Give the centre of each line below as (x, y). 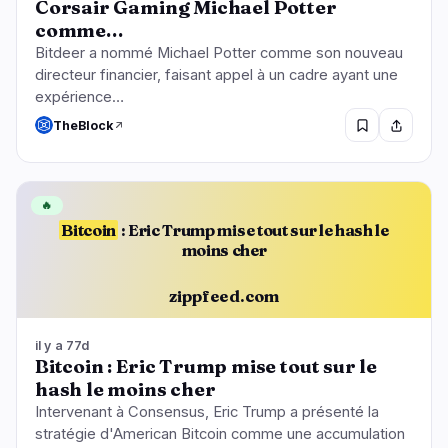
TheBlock (83, 125)
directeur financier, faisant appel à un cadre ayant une (216, 75)
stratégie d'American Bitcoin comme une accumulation (220, 433)
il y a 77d (62, 345)
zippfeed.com (224, 296)
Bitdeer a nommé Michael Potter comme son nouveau (219, 53)
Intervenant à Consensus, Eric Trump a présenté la (207, 411)
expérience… (79, 97)
